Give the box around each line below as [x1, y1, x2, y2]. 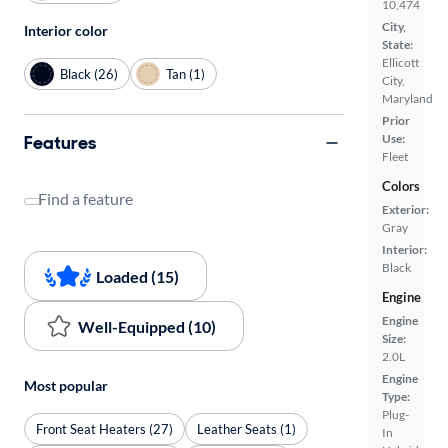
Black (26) [60, 65, 118, 82]
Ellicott [382, 55, 419, 71]
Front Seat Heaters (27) [36, 420, 173, 437]
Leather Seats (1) [197, 420, 296, 437]
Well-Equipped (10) [78, 316, 216, 336]
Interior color [24, 22, 108, 39]
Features [24, 130, 96, 155]
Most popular [24, 377, 108, 394]
